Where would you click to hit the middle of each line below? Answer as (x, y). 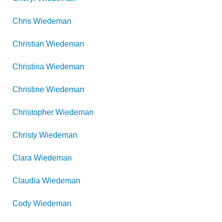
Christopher (33, 112)
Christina (28, 67)
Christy (25, 135)
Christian (28, 44)
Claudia (26, 181)
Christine (28, 89)
